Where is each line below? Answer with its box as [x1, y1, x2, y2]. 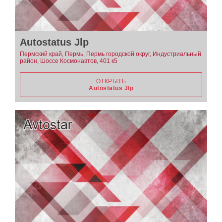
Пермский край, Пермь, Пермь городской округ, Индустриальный [20, 50, 201, 57]
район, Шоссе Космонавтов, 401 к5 [20, 57, 117, 64]
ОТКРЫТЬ [96, 77, 126, 85]
